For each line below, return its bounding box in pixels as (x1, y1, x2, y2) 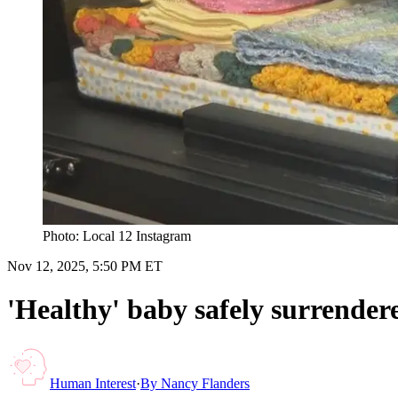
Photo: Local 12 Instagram (43, 227, 191, 243)
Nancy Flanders (161, 375, 250, 391)
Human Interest (50, 375, 136, 391)
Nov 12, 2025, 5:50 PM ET (7, 258, 163, 274)
